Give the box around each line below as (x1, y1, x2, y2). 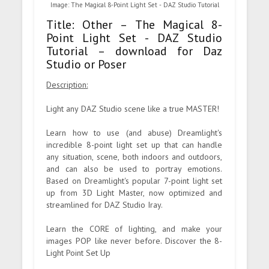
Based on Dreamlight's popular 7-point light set (46, 175, 223, 186)
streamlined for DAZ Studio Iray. (46, 199, 163, 210)
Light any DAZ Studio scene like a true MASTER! (46, 103, 220, 114)
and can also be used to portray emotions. (46, 163, 223, 174)
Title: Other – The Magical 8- (46, 16, 223, 32)
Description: (46, 79, 88, 90)
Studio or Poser (46, 56, 127, 72)
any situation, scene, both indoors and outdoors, (46, 151, 223, 162)
